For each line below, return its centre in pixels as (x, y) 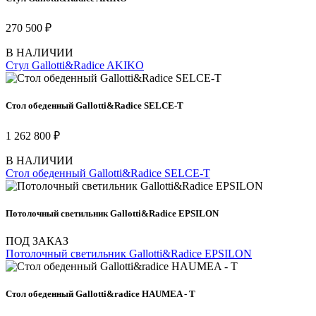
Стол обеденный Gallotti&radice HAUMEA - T (101, 294)
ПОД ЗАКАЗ (37, 241)
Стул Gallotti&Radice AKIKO (75, 66)
